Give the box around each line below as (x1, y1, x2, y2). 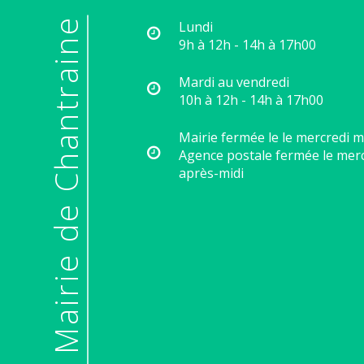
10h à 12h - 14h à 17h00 (179, 90, 323, 109)
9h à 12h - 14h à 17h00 (179, 35, 316, 54)
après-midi (179, 163, 244, 182)
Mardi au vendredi (179, 72, 289, 91)
